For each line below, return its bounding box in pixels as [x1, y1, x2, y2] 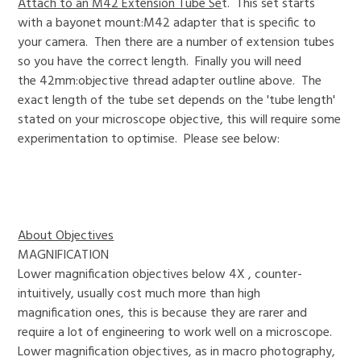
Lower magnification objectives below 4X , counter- [18, 263, 303, 285]
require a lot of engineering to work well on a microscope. [18, 322, 336, 343]
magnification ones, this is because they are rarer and [18, 302, 308, 324]
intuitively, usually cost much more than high [18, 283, 261, 305]
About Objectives [18, 225, 114, 247]
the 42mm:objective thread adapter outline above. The [18, 70, 322, 92]
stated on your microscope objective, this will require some [18, 109, 342, 131]
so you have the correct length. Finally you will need [18, 51, 302, 73]
